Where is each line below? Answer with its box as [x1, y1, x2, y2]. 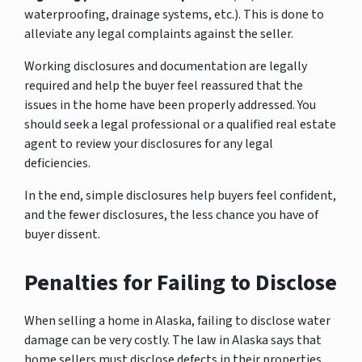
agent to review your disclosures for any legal [24, 134, 273, 153]
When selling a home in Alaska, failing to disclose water [24, 311, 330, 330]
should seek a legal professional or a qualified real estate [24, 115, 336, 133]
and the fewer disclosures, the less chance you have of [24, 205, 318, 224]
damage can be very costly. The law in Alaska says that [24, 330, 322, 349]
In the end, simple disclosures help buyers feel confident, [24, 186, 336, 204]
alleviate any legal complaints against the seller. [24, 24, 293, 43]
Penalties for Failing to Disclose [24, 266, 337, 299]
